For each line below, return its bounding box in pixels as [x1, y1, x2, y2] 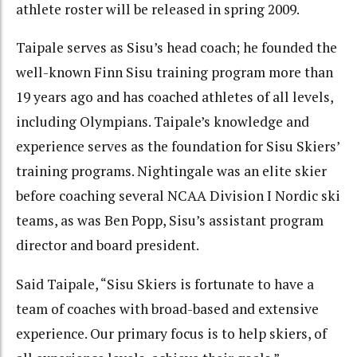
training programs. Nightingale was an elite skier [16, 162, 327, 181]
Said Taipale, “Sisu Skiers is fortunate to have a [16, 274, 314, 293]
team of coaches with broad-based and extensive [16, 299, 319, 318]
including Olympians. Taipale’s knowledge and [16, 112, 309, 131]
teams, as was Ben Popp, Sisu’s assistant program [16, 211, 324, 230]
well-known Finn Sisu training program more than [16, 63, 333, 82]
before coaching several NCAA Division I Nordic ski [16, 186, 340, 206]
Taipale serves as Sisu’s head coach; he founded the [16, 38, 337, 57]
